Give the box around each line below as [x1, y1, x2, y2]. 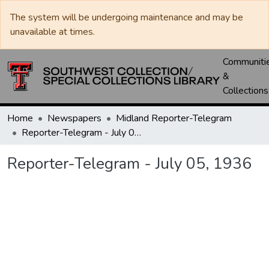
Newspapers [47, 112, 101, 125]
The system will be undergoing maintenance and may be [10, 11, 243, 24]
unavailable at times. [10, 25, 95, 38]
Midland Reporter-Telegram [116, 112, 232, 125]
